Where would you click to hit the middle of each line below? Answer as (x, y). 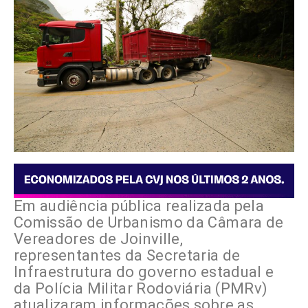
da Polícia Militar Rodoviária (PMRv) (141, 289)
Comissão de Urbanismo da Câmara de (149, 223)
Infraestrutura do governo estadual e (144, 272)
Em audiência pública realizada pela (139, 206)
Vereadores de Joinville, (99, 239)
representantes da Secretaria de (127, 256)
